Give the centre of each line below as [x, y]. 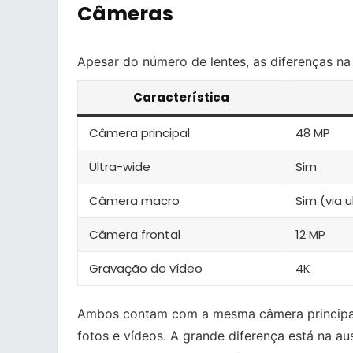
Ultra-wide [120, 166]
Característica [181, 97]
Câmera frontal [135, 234]
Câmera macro [134, 200]
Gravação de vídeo [146, 268]
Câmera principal [139, 132]
